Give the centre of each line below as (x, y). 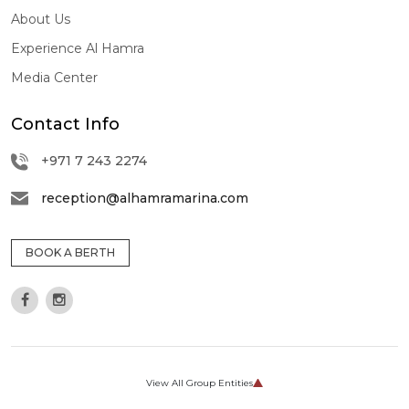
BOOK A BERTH (70, 253)
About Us (41, 19)
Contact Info (65, 124)
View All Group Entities (199, 383)
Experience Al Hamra (78, 48)
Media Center (54, 77)
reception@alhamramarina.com (145, 198)
